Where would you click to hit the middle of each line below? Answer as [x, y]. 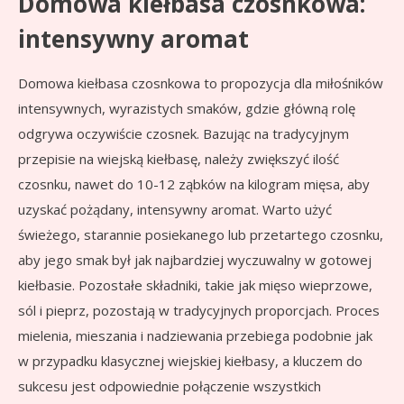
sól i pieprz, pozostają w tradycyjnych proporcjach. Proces [199, 311]
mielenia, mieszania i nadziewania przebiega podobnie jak [195, 336]
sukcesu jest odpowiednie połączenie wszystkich [170, 386]
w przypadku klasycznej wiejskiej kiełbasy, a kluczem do [190, 361]
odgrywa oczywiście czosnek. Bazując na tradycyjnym [184, 134]
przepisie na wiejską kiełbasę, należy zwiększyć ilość [179, 159]
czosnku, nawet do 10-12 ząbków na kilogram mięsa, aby [194, 184]
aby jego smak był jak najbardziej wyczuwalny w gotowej [195, 260]
